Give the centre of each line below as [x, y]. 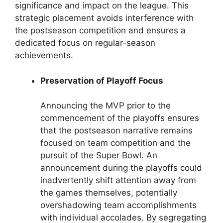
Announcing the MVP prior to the [106, 106]
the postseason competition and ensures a [100, 31]
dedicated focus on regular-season [85, 43]
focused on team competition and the [115, 143]
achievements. [44, 56]
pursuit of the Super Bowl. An [99, 156]
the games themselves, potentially [109, 193]
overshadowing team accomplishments [118, 205]
